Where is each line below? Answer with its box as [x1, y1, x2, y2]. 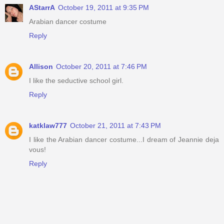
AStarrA [29, 3, 55, 12]
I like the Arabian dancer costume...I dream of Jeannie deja [29, 135, 219, 144]
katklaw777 [29, 121, 67, 130]
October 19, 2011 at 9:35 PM [58, 3, 149, 12]
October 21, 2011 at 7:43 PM [70, 121, 161, 130]
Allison [29, 62, 53, 71]
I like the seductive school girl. [29, 76, 123, 85]
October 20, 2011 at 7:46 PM [56, 62, 147, 71]
